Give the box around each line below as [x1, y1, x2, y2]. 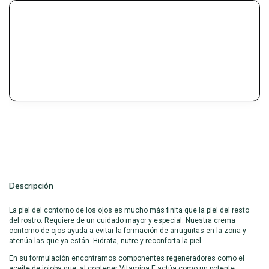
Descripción [9, 180, 53, 192]
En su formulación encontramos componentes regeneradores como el [9, 254, 244, 263]
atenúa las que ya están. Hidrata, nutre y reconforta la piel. [9, 237, 203, 246]
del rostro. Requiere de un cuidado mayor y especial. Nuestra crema [9, 216, 235, 225]
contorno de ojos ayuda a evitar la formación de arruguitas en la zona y [9, 226, 246, 235]
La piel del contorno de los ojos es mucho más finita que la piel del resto [9, 206, 249, 215]
